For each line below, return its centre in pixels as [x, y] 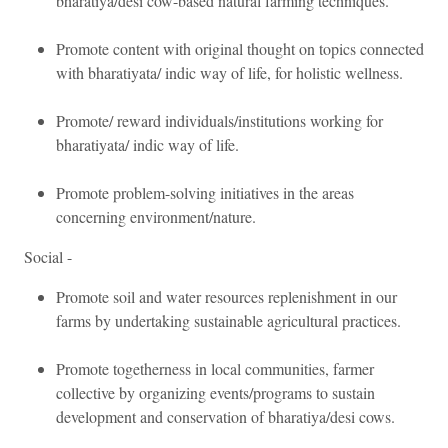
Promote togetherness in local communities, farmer [215, 368]
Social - [48, 256]
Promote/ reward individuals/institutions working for [219, 120]
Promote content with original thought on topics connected [240, 48]
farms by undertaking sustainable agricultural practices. [228, 320]
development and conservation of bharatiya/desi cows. [225, 416]
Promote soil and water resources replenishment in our [226, 296]
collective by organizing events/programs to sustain [215, 392]
